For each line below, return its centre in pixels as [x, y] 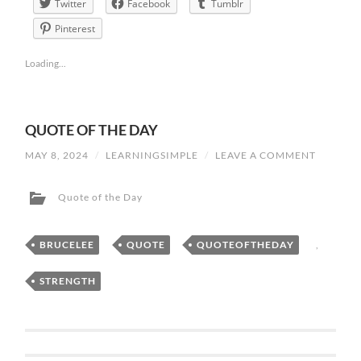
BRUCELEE [67, 245]
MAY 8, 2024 [57, 155]
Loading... [46, 64]
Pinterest [75, 29]
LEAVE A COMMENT [266, 155]
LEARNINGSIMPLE [152, 155]
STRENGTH [68, 280]
